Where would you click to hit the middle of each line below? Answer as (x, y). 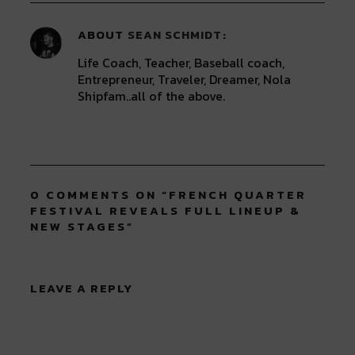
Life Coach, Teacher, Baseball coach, (181, 63)
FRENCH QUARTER (238, 195)
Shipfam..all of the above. (152, 96)
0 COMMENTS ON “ (100, 195)
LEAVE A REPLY (82, 288)
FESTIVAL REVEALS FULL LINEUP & (166, 210)
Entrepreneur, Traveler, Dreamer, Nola (185, 79)
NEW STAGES (79, 226)
